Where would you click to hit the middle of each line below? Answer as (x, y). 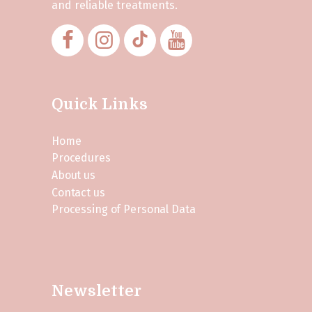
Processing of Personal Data (124, 210)
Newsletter (96, 290)
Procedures (81, 158)
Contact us (78, 192)
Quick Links (100, 104)
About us (73, 175)
